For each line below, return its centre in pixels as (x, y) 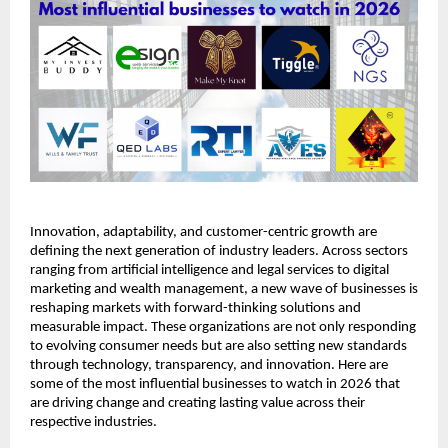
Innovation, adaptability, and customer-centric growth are (203, 232)
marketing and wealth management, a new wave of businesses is (224, 289)
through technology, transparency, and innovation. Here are (209, 365)
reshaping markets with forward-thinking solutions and (195, 308)
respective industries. (93, 422)
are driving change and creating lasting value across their (197, 403)
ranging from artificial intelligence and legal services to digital (209, 270)
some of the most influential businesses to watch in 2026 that (215, 384)
